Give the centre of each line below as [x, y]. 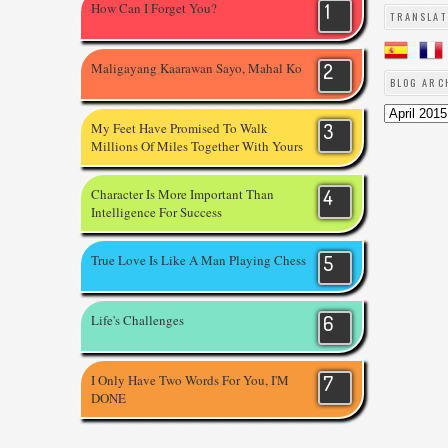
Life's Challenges [137, 320]
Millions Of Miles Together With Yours [197, 146]
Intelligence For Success [156, 212]
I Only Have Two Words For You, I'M [190, 380]
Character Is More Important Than [182, 194]
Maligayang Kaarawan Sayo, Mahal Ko [196, 68]
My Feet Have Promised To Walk [179, 128]
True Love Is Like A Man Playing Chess [198, 260]
